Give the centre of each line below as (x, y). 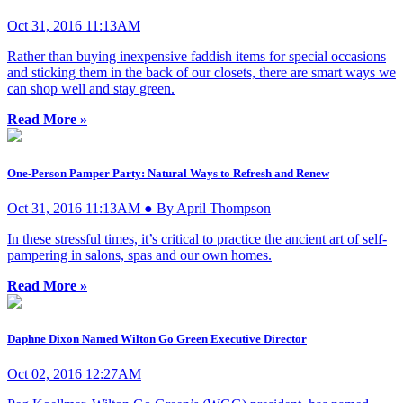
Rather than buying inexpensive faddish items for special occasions (197, 57)
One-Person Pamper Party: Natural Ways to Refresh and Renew (168, 173)
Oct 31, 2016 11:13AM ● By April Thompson (139, 208)
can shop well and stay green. (91, 89)
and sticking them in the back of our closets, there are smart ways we (201, 73)
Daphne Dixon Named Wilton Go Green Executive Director (157, 338)
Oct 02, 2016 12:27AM (74, 374)
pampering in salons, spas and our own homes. (139, 255)
